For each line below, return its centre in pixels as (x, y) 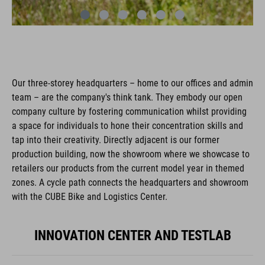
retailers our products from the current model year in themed (128, 168)
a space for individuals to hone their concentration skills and (127, 125)
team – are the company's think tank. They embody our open (127, 97)
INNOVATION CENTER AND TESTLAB (132, 235)
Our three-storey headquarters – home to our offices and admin (132, 83)
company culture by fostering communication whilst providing (129, 111)
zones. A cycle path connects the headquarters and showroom (130, 182)
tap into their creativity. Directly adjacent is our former (116, 140)
